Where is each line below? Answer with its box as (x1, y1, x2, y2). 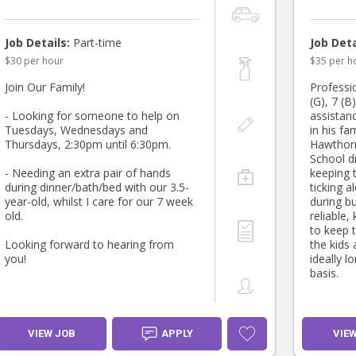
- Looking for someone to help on (5, 108, 180, 124)
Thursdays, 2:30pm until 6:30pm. (5, 137, 171, 153)
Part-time (70, 35, 122, 51)
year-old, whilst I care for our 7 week (5, 194, 193, 210)
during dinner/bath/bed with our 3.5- (5, 180, 189, 195)
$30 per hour (5, 54, 64, 68)
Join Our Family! (5, 79, 85, 95)
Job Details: (5, 35, 70, 51)
